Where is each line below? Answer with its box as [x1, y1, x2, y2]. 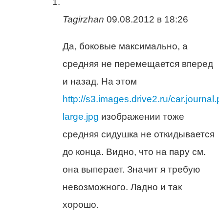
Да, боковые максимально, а [63, 41, 188, 51]
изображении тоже [99, 111, 184, 122]
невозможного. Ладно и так [63, 181, 182, 192]
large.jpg [63, 111, 99, 122]
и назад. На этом [63, 76, 137, 87]
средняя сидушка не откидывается [63, 129, 215, 139]
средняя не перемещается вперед [63, 58, 213, 69]
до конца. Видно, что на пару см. [63, 146, 206, 157]
